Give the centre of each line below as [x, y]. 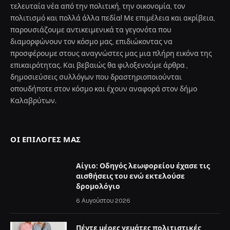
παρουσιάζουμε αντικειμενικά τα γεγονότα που [91, 30]
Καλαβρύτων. [33, 101]
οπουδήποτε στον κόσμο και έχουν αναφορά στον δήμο [104, 89]
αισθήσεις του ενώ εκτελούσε [130, 176]
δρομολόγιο [98, 187]
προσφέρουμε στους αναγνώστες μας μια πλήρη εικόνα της [111, 54]
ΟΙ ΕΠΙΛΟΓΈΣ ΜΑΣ [46, 140]
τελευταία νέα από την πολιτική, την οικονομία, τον [98, 6]
